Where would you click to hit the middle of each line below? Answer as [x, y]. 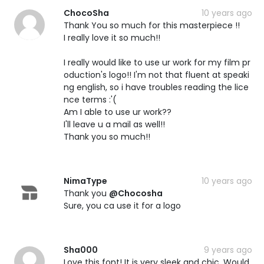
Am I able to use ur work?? [118, 112]
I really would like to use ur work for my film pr [157, 62]
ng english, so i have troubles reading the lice [156, 87]
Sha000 [81, 250]
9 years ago [228, 250]
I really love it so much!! [112, 37]
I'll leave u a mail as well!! [114, 124]
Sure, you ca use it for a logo [122, 205]
